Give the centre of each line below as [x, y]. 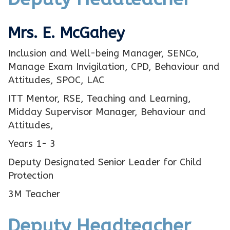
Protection [31, 176]
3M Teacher [34, 194]
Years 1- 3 [32, 144]
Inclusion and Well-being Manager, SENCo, [104, 54]
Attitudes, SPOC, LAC [56, 80]
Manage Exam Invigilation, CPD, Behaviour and [114, 67]
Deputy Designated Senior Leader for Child [105, 162]
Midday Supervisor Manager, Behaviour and [107, 112]
